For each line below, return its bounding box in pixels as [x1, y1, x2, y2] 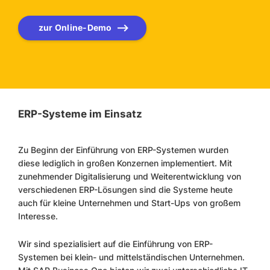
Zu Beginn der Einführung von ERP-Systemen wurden [18, 145, 228, 155]
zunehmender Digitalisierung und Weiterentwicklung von [18, 171, 241, 182]
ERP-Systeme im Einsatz [18, 108, 142, 121]
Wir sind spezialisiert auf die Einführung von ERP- [18, 239, 213, 250]
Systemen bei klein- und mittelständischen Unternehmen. [18, 252, 245, 263]
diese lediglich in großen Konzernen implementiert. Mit [18, 158, 232, 169]
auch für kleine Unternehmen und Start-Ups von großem [18, 198, 240, 209]
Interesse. [18, 211, 60, 222]
